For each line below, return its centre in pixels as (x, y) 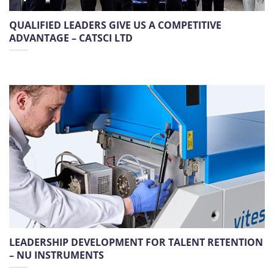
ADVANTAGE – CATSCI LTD (71, 38)
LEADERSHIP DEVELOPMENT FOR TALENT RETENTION (136, 242)
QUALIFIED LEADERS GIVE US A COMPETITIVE (115, 25)
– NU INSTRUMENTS (57, 255)
